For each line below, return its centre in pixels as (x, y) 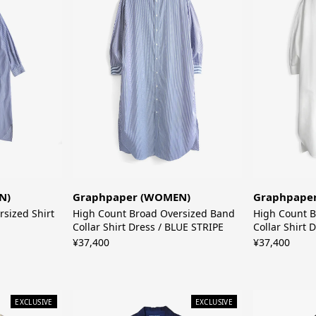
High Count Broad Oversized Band (154, 214)
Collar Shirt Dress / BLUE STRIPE (148, 227)
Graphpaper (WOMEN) (132, 197)
